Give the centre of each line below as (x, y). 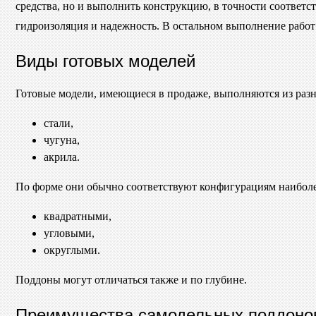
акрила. (62, 157)
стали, (59, 123)
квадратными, (78, 216)
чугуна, (62, 140)
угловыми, (69, 233)
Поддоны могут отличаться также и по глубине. (131, 279)
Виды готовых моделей (105, 59)
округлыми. (72, 250)
